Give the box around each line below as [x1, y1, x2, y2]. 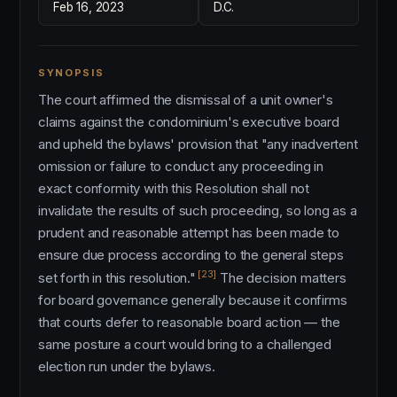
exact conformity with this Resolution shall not [38, 180, 310, 197]
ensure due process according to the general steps [38, 246, 344, 263]
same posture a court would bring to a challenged [38, 336, 331, 353]
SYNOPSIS [38, 66, 105, 79]
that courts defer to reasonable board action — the [38, 314, 340, 331]
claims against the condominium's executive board [38, 113, 339, 130]
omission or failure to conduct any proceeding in [38, 158, 323, 175]
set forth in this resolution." [38, 269, 196, 286]
